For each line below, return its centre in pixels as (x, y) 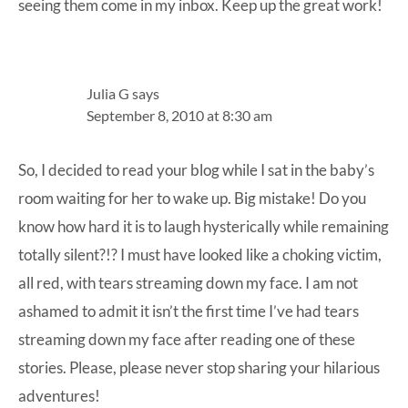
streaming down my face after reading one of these (187, 340)
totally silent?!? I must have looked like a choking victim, (200, 255)
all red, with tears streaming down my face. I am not (188, 283)
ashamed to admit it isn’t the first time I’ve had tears (189, 311)
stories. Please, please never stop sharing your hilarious (199, 368)
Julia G (108, 94)
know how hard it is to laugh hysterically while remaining (204, 227)
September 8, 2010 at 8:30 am (179, 116)
